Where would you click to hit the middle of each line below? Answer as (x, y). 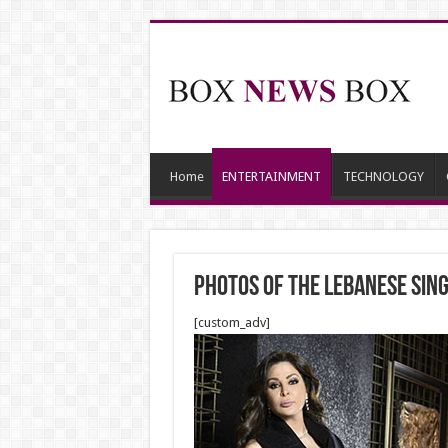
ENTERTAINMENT (271, 176)
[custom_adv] (231, 322)
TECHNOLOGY (383, 176)
